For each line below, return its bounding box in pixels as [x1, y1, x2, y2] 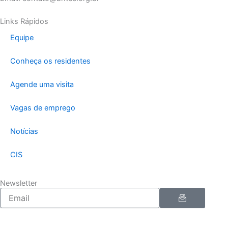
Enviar [178, 186, 202, 196]
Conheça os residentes [10, 56, 91, 66]
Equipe [10, 33, 34, 42]
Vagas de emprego [10, 103, 75, 112]
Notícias [10, 127, 38, 136]
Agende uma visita [10, 80, 74, 89]
